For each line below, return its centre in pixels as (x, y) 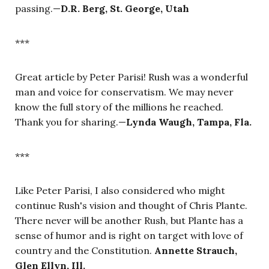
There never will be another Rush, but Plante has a (129, 221)
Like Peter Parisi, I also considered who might (120, 191)
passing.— (38, 9)
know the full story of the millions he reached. (120, 107)
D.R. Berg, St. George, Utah (125, 9)
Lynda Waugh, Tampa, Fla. (189, 122)
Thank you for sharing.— (71, 122)
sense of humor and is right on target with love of (129, 236)
